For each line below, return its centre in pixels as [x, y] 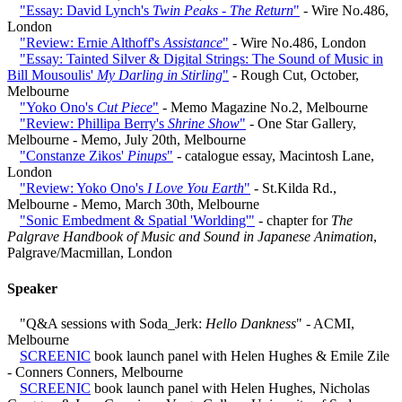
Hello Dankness [251, 323]
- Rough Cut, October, [294, 75]
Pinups [147, 156]
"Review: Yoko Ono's [83, 188]
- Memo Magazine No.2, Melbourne [263, 108]
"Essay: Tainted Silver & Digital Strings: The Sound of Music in [201, 59]
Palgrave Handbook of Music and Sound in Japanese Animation [190, 237]
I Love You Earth [196, 188]
